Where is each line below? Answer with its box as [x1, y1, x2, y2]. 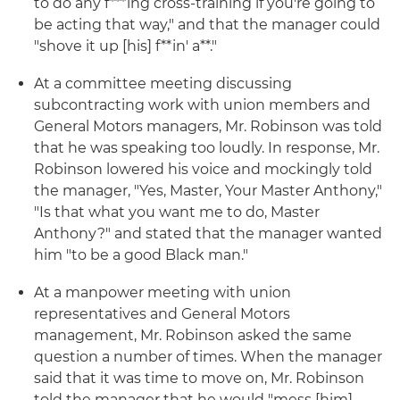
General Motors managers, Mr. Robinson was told [34, 118, 382, 135]
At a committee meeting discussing [34, 75, 292, 92]
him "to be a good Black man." [34, 246, 248, 263]
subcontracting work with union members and [34, 96, 371, 113]
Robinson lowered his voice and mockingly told [34, 161, 372, 178]
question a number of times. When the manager [34, 348, 382, 365]
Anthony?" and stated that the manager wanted [34, 225, 382, 242]
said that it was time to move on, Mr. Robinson [34, 370, 364, 387]
